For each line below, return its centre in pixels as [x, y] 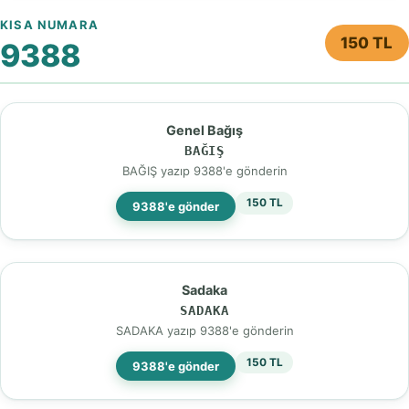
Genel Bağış [204, 130]
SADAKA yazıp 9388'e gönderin [204, 330]
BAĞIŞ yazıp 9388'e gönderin [204, 170]
